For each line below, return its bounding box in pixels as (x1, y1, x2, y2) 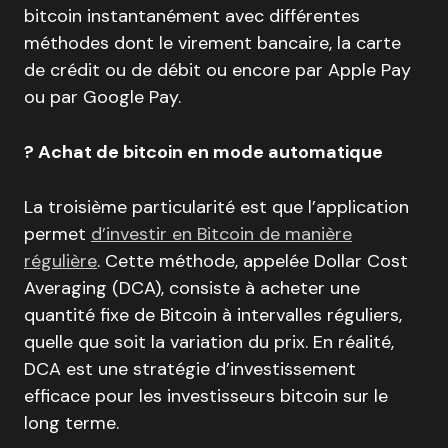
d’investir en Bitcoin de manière (91, 222, 352, 247)
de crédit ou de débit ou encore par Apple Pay (24, 58, 411, 83)
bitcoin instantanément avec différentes (24, 4, 360, 29)
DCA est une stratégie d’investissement (24, 357, 356, 382)
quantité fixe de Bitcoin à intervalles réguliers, (24, 303, 402, 328)
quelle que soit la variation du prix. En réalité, (24, 330, 394, 355)
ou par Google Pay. (24, 85, 181, 110)
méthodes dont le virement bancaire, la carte (24, 31, 401, 56)
